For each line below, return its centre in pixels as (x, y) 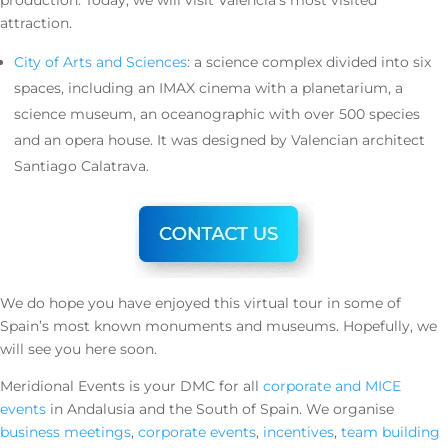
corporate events (197, 432)
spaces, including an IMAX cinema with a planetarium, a (208, 88)
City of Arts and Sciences (100, 62)
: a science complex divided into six (309, 62)
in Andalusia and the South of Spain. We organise (220, 409)
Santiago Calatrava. (81, 166)
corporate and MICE (332, 386)
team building (390, 432)
